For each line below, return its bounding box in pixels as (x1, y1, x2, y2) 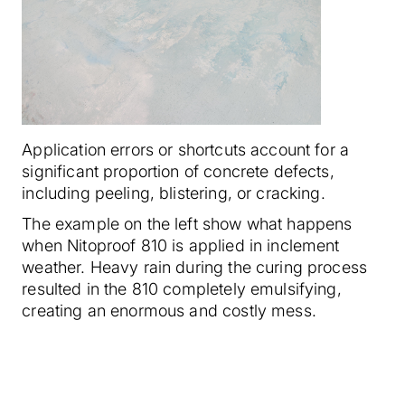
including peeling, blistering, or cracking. (22, 183, 325, 202)
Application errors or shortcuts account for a (22, 139, 350, 159)
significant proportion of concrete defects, (22, 161, 334, 181)
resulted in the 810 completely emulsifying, (22, 278, 342, 298)
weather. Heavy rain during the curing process (22, 257, 368, 277)
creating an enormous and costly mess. (22, 300, 316, 320)
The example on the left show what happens (22, 213, 353, 233)
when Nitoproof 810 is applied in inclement (22, 235, 340, 255)
